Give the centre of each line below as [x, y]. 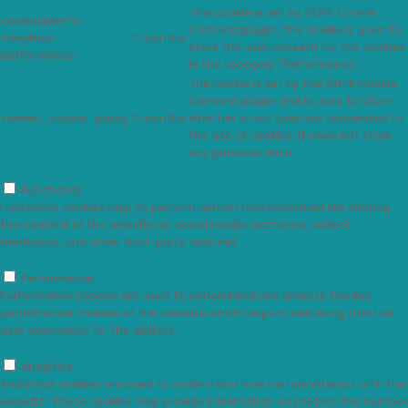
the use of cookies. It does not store [291, 136]
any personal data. [241, 153]
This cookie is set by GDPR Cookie [282, 13]
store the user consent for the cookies [297, 47]
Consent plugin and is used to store [290, 101]
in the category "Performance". [275, 65]
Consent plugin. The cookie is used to [295, 30]
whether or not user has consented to [296, 118]
